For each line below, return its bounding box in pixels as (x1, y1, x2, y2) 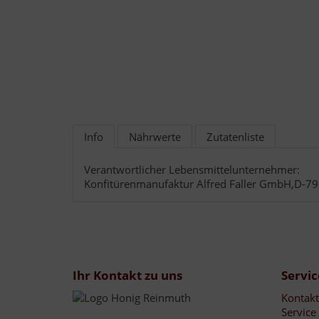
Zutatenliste (206, 129, 264, 144)
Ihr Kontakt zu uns (73, 266, 182, 283)
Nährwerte (129, 129, 181, 144)
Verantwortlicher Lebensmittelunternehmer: (84, 162, 300, 177)
